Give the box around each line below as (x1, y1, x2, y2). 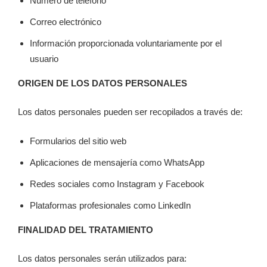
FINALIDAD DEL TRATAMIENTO (18, 224, 153, 235)
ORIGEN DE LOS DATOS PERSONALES (18, 77, 187, 88)
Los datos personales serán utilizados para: (18, 253, 187, 264)
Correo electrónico (30, 16, 101, 27)
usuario (30, 53, 58, 64)
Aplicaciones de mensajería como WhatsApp (30, 157, 204, 167)
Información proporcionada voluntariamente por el (30, 38, 222, 48)
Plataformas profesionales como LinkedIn (30, 200, 191, 210)
